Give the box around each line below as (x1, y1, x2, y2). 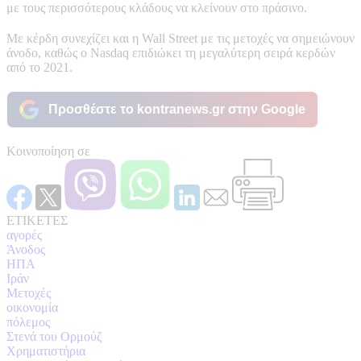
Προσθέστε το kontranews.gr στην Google (48, 102, 305, 116)
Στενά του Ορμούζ (6, 329, 102, 343)
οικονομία (6, 300, 58, 314)
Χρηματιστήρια (6, 343, 85, 358)
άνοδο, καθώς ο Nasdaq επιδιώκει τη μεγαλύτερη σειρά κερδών (6, 45, 335, 60)
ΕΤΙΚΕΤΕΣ (6, 213, 68, 227)
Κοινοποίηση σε (6, 143, 90, 158)
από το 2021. (6, 60, 73, 74)
